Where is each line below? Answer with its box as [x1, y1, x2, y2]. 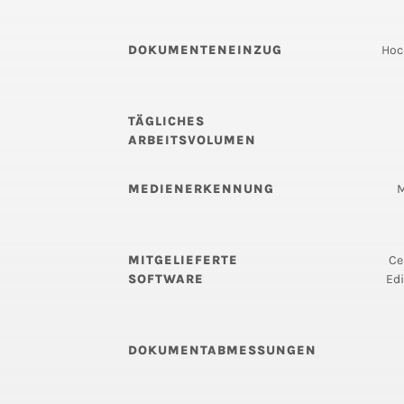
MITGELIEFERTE [128, 252, 238, 269]
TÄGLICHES [128, 114, 205, 130]
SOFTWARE [128, 271, 204, 288]
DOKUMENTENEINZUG [128, 42, 282, 59]
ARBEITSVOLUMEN [128, 133, 256, 149]
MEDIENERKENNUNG [128, 181, 274, 197]
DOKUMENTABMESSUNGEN [128, 343, 317, 359]
